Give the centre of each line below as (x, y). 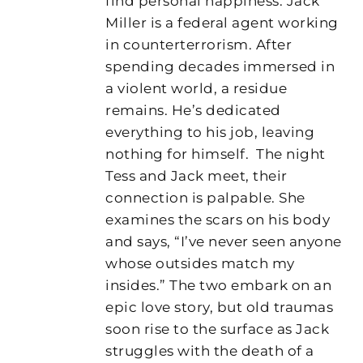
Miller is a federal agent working (222, 22)
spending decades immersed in (220, 66)
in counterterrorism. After (199, 44)
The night (289, 154)
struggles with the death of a (210, 350)
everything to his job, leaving (210, 132)
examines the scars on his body (218, 219)
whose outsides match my (200, 263)
